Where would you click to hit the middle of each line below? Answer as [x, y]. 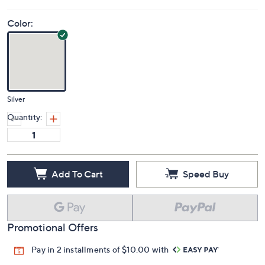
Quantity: [25, 117]
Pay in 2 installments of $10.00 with [101, 249]
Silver [16, 99]
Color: [20, 23]
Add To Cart [77, 174]
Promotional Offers [53, 227]
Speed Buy [206, 174]
